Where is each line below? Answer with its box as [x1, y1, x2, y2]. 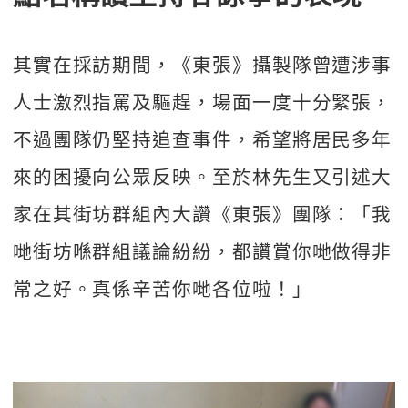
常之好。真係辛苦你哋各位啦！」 [12, 273, 312, 301]
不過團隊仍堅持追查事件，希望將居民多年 [12, 124, 393, 152]
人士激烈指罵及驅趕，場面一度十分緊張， [12, 87, 393, 115]
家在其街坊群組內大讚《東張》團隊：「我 [12, 199, 393, 227]
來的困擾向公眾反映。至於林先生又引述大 [12, 161, 393, 189]
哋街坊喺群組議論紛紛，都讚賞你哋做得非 [12, 236, 393, 264]
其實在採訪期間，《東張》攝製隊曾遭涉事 [12, 49, 393, 77]
